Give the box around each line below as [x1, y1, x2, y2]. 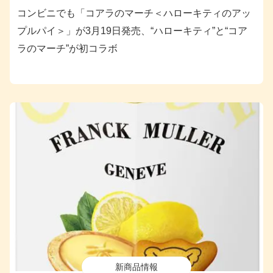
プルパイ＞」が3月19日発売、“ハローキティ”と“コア [17, 26, 247, 37]
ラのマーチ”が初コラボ [17, 43, 118, 54]
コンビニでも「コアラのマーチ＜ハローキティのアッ [17, 8, 251, 19]
